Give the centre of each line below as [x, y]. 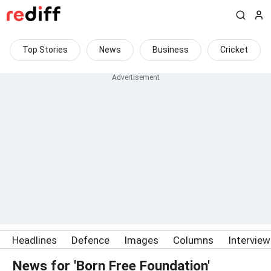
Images [141, 240]
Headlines [34, 240]
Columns [193, 240]
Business [171, 50]
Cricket [234, 50]
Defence [90, 240]
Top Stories [45, 50]
